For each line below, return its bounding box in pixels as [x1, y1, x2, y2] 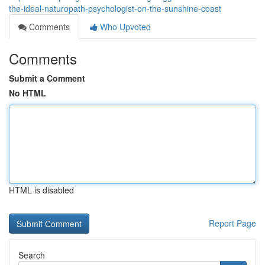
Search [18, 249, 45, 261]
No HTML [9, 87, 46, 99]
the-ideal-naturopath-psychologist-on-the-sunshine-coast [9, 2, 221, 14]
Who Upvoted [98, 21, 151, 33]
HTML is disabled [9, 184, 74, 196]
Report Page [209, 217, 256, 229]
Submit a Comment [9, 72, 85, 84]
